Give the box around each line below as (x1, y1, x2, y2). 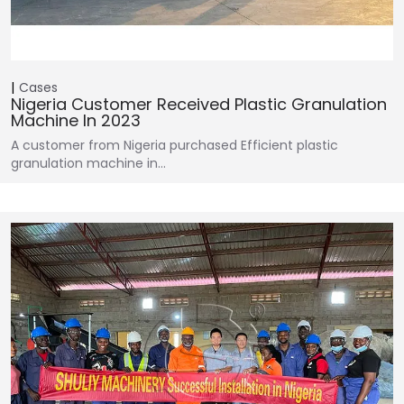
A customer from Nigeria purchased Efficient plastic (11, 135, 338, 154)
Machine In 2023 (11, 108, 141, 132)
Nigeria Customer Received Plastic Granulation (11, 92, 387, 115)
